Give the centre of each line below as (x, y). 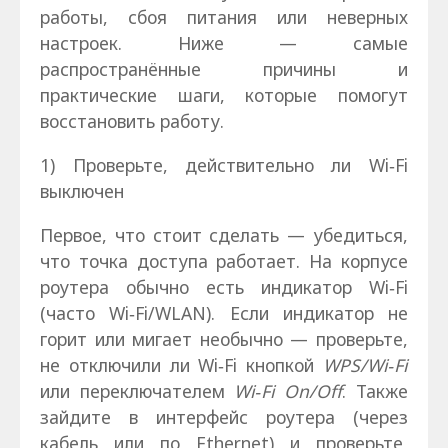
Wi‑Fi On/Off (288, 390)
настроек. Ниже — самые (224, 43)
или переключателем (137, 390)
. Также (375, 390)
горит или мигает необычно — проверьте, (224, 338)
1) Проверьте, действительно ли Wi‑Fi (224, 165)
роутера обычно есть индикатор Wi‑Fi (224, 286)
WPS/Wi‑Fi (365, 364)
